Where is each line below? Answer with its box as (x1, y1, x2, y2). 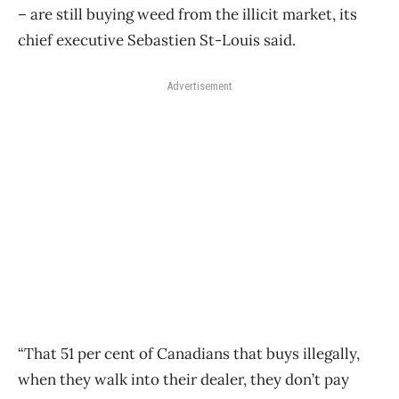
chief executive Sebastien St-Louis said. (18, 29, 296, 50)
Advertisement (167, 78, 232, 93)
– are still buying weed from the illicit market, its (18, 4, 357, 24)
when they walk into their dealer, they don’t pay (18, 369, 349, 389)
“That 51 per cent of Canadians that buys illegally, (18, 343, 360, 363)
